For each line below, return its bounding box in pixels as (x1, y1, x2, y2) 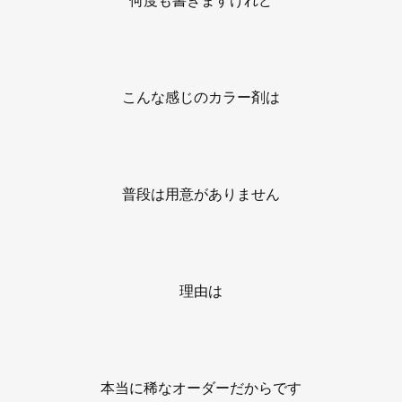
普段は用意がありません (122, 183, 280, 204)
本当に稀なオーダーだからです (100, 377, 301, 398)
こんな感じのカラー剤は (122, 86, 280, 107)
